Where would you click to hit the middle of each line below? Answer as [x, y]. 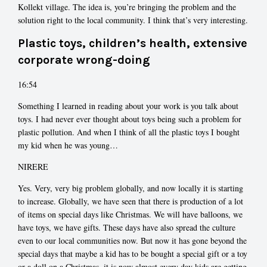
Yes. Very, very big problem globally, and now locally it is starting [131, 188]
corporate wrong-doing [84, 60]
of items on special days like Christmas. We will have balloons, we [130, 215]
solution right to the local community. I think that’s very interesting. [133, 20]
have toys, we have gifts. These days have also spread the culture [127, 228]
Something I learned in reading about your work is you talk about [128, 106]
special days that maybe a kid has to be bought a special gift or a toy [133, 254]
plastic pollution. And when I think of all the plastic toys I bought [129, 132]
